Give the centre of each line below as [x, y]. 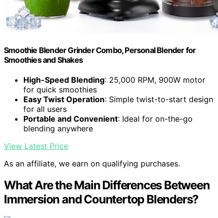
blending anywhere [58, 129]
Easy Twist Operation [64, 100]
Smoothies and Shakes [43, 60]
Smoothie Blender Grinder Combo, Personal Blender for [100, 50]
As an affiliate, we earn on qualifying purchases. [92, 164]
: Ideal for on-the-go [155, 119]
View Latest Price [36, 146]
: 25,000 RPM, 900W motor [155, 80]
